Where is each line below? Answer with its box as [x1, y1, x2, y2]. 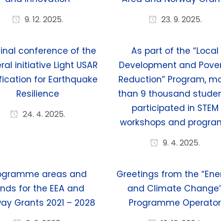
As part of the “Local [131, 45, 219, 57]
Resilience [16, 88, 59, 100]
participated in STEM [131, 102, 219, 114]
